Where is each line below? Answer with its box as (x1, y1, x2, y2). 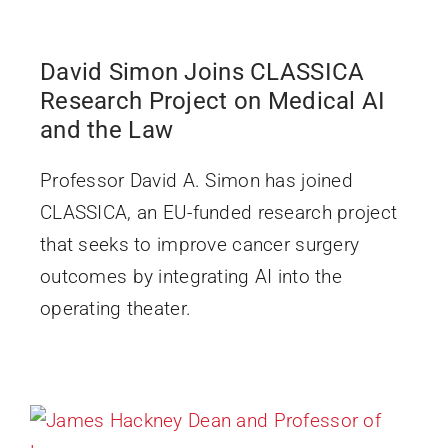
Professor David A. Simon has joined (39, 168, 353, 192)
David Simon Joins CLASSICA (39, 57, 365, 86)
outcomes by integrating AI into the (39, 264, 342, 288)
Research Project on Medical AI (39, 86, 386, 115)
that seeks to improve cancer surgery (39, 232, 360, 256)
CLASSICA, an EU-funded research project (39, 200, 398, 224)
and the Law (39, 115, 174, 144)
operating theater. (39, 296, 192, 320)
